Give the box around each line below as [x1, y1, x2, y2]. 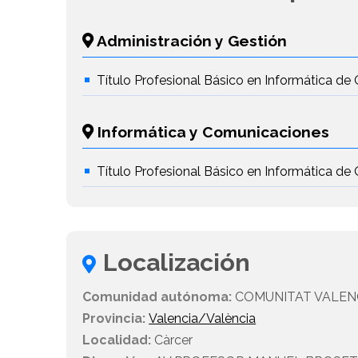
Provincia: [82, 311, 146, 327]
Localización [103, 248, 251, 277]
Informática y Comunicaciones [93, 123, 330, 141]
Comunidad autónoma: [82, 289, 233, 305]
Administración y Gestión [93, 32, 288, 50]
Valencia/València [149, 311, 257, 327]
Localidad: [82, 332, 152, 348]
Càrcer [151, 332, 193, 348]
